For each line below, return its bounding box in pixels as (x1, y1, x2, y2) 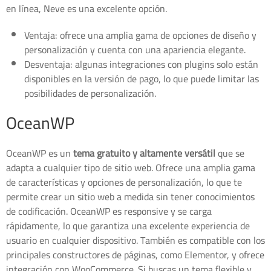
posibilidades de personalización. (24, 84, 156, 103)
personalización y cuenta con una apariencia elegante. (24, 41, 246, 59)
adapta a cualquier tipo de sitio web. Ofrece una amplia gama (6, 158, 255, 177)
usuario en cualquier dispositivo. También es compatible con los (6, 231, 265, 250)
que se (215, 144, 244, 163)
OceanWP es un (6, 144, 73, 163)
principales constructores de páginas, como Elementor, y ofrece (6, 246, 264, 264)
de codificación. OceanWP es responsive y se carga (6, 202, 212, 221)
